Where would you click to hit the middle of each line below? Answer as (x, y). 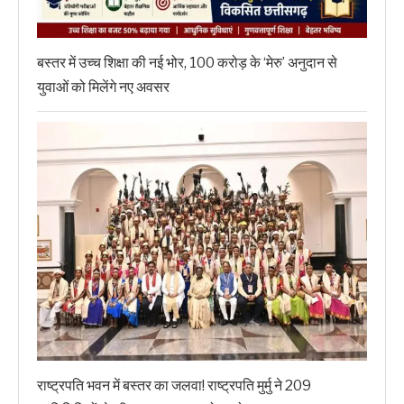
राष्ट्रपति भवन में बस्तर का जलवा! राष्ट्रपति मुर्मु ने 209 (174, 386)
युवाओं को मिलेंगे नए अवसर (103, 87)
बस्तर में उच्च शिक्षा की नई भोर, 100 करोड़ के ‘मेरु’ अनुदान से (187, 63)
